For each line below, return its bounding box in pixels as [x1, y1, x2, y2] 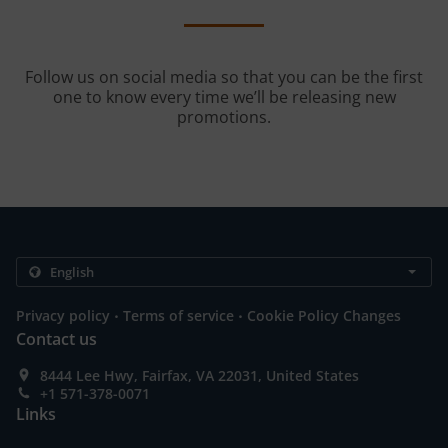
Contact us [16, 328, 97, 350]
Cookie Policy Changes [247, 306, 401, 325]
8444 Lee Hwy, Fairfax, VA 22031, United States [40, 366, 359, 385]
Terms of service [123, 306, 234, 325]
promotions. [177, 106, 271, 128]
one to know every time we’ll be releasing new [52, 86, 396, 108]
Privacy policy [16, 306, 110, 325]
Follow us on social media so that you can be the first [25, 66, 423, 88]
